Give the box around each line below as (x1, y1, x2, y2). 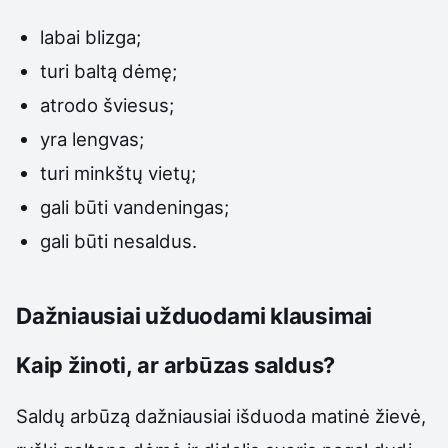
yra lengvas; (40, 128, 145, 151)
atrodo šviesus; (40, 94, 175, 117)
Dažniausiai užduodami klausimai (16, 302, 373, 330)
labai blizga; (40, 26, 142, 49)
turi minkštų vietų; (40, 162, 197, 185)
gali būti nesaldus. (40, 230, 198, 253)
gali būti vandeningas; (40, 196, 230, 219)
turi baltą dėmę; (40, 60, 178, 83)
